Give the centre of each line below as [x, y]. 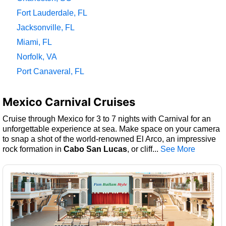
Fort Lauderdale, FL [52, 13]
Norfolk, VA [37, 56]
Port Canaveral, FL [50, 71]
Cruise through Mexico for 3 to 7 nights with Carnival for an [107, 119]
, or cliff [140, 149]
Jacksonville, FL [46, 27]
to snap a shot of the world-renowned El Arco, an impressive [109, 139]
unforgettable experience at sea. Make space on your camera [111, 129]
